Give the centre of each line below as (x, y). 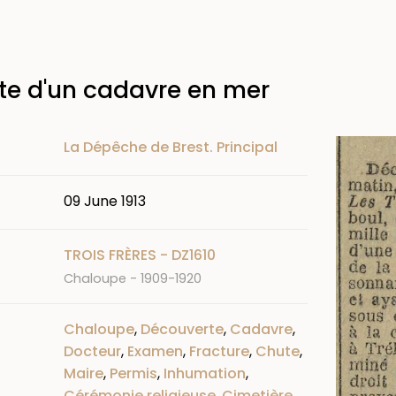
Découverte (182, 329)
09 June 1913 (105, 201)
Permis (133, 373)
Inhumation (205, 373)
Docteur (92, 351)
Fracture (219, 351)
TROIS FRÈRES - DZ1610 (140, 255)
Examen (155, 351)
